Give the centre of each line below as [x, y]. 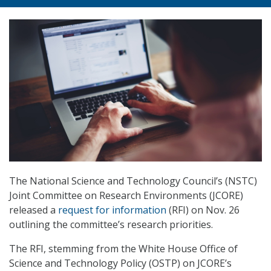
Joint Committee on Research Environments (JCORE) [126, 196]
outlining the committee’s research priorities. [111, 225]
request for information [112, 210]
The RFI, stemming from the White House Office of [123, 249]
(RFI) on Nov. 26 [203, 210]
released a [34, 210]
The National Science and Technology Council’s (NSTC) [133, 181]
